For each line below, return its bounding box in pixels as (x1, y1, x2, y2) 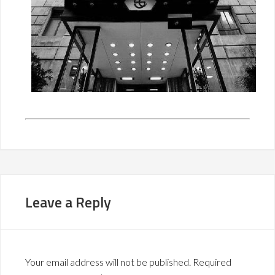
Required (193, 256, 231, 268)
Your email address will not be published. (25, 256, 191, 268)
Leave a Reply (25, 191, 111, 214)
